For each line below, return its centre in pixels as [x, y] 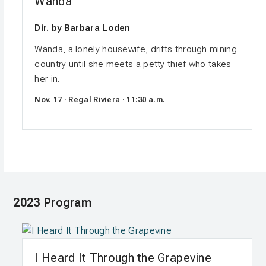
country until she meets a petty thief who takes [133, 64]
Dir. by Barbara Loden [83, 28]
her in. [47, 79]
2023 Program [53, 203]
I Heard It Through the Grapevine [123, 257]
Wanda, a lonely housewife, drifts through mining [136, 50]
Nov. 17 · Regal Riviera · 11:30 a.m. [100, 100]
